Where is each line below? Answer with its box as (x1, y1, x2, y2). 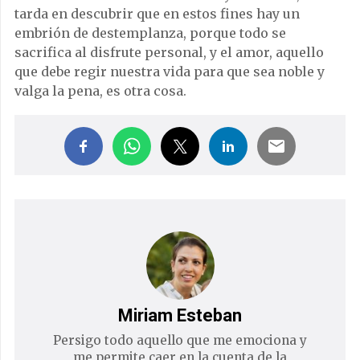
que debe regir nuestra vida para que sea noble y (14, 63, 325, 80)
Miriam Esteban (118, 305, 242, 325)
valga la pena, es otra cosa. (14, 82, 186, 99)
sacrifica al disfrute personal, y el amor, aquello (14, 43, 324, 60)
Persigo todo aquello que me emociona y (53, 332, 307, 348)
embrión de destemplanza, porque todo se (14, 24, 286, 41)
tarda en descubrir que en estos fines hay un (14, 5, 300, 22)
